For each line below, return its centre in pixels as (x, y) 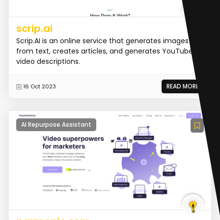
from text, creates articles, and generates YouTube (104, 51)
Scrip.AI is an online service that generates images (102, 41)
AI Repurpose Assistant (56, 124)
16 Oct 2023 (39, 86)
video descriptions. (48, 61)
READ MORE (183, 86)
